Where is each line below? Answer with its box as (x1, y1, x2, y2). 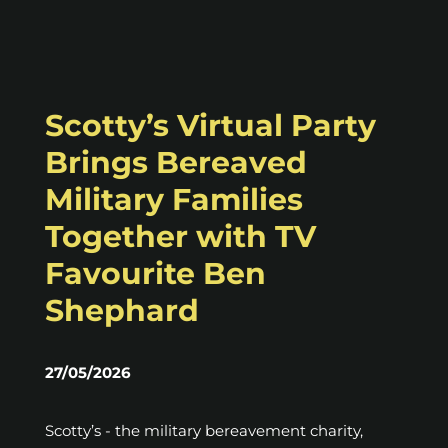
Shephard (45, 292, 199, 330)
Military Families (45, 181, 303, 219)
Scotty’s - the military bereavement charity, (45, 421, 363, 441)
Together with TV (45, 218, 316, 256)
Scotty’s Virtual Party (45, 107, 376, 145)
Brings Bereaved (45, 144, 307, 182)
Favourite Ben (45, 255, 266, 293)
